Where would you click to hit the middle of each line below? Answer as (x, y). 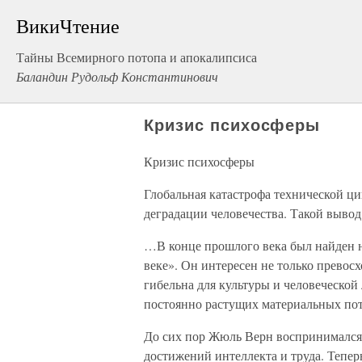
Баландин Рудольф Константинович (117, 76)
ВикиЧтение (68, 26)
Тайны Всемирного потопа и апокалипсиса (137, 57)
